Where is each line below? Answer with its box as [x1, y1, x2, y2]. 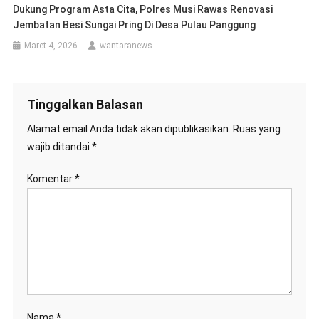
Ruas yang [232, 122, 281, 135]
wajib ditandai [26, 140, 92, 152]
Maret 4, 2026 [24, 40, 78, 51]
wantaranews [100, 40, 153, 51]
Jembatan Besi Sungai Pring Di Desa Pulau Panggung [13, 19, 256, 31]
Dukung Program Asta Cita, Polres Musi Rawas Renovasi [13, 3, 273, 15]
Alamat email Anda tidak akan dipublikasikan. [26, 122, 231, 135]
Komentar [26, 172, 75, 184]
